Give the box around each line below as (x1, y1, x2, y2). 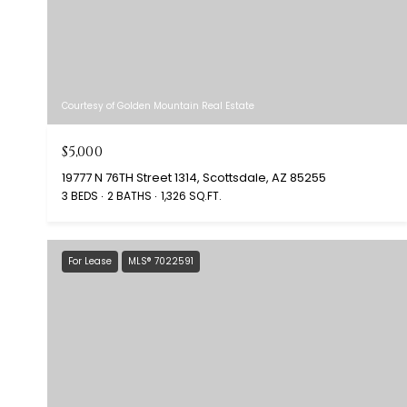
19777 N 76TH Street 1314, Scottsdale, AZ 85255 (62, 168, 326, 186)
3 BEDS (62, 187, 98, 203)
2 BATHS (107, 187, 152, 203)
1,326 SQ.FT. (161, 187, 222, 203)
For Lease (68, 253, 112, 268)
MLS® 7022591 (128, 253, 194, 268)
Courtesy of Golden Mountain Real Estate (62, 98, 254, 113)
